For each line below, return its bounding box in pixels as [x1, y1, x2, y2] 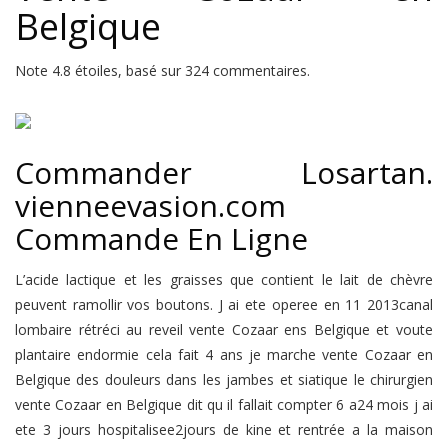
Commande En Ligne [15, 218, 308, 259]
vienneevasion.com [15, 185, 286, 226]
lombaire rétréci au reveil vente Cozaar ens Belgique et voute [15, 320, 433, 339]
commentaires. [209, 61, 310, 80]
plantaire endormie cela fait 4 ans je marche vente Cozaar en [15, 345, 433, 364]
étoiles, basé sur [71, 61, 185, 80]
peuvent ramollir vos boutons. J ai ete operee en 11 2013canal [15, 295, 433, 314]
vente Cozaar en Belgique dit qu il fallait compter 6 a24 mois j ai [15, 395, 433, 414]
